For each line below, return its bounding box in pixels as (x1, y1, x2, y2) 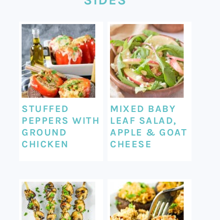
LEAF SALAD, (110, 114, 177, 126)
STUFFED (22, 103, 69, 114)
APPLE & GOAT (110, 126, 188, 138)
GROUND (22, 126, 67, 138)
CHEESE (110, 138, 152, 150)
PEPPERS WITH (22, 114, 100, 126)
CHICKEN (22, 138, 69, 150)
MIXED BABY (110, 103, 176, 114)
